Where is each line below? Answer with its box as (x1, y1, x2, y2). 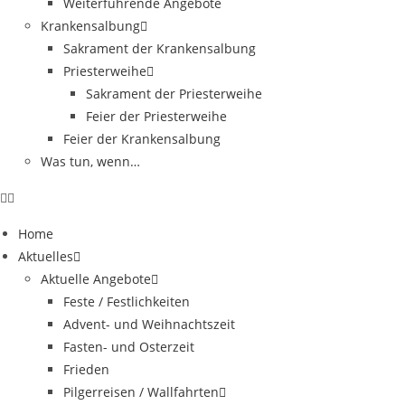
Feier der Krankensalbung (63, 130, 221, 147)
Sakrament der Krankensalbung (63, 40, 256, 57)
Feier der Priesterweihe (86, 108, 227, 125)
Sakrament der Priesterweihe (86, 85, 262, 102)
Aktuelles (18, 248, 73, 265)
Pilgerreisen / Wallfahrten (63, 383, 219, 400)
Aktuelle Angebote (41, 270, 151, 287)
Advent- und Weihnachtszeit (63, 316, 235, 333)
